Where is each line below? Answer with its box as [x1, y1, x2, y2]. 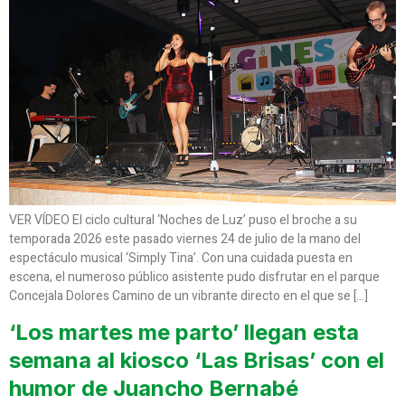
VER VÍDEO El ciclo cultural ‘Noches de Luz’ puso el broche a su [9, 210, 357, 230]
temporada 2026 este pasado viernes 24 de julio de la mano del [9, 229, 361, 249]
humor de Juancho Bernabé [9, 374, 298, 401]
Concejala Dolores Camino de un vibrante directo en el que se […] [9, 286, 368, 306]
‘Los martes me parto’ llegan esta [9, 318, 359, 345]
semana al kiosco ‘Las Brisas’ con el [9, 346, 384, 373]
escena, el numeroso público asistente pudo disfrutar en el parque [9, 267, 380, 287]
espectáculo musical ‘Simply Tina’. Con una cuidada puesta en [9, 248, 353, 268]
